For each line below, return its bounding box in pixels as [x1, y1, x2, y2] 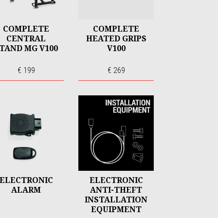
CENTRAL [6, 33, 46, 44]
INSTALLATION [85, 194, 147, 205]
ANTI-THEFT [90, 184, 142, 195]
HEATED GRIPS [86, 33, 146, 44]
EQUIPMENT [91, 204, 142, 215]
